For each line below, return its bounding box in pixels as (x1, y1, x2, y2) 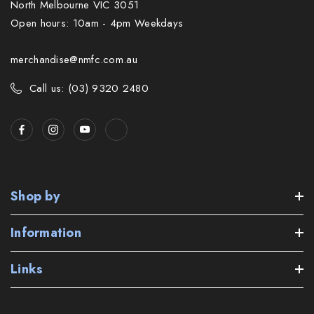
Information (11, 223, 81, 242)
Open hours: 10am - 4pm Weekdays (11, 15, 184, 31)
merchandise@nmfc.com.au (11, 51, 137, 67)
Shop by (11, 186, 60, 205)
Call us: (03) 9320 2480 (29, 80, 149, 96)
